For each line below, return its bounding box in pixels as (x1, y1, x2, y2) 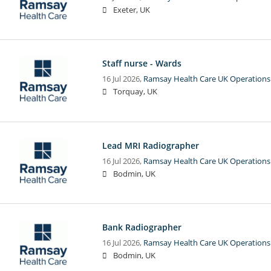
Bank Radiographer (102, 221, 181, 233)
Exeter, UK (113, 5, 150, 15)
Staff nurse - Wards (102, 57, 181, 70)
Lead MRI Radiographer (102, 139, 199, 151)
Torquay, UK (113, 87, 157, 97)
